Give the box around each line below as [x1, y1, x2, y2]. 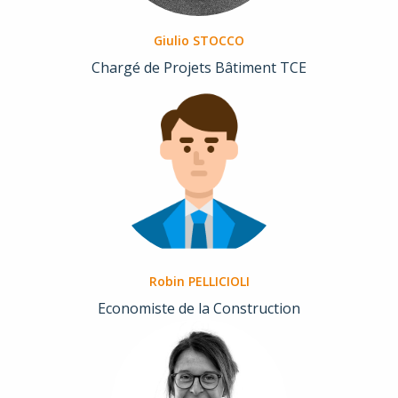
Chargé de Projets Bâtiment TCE [92, 58, 306, 78]
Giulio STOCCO [154, 32, 244, 50]
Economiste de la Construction [98, 298, 300, 319]
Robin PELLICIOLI [148, 273, 250, 291]
